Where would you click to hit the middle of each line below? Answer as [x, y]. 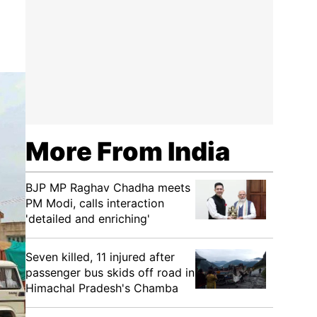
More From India [128, 151]
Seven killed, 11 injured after [100, 257]
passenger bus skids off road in [110, 272]
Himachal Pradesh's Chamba [102, 288]
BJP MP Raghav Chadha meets [108, 188]
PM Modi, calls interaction [95, 203]
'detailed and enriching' [88, 219]
